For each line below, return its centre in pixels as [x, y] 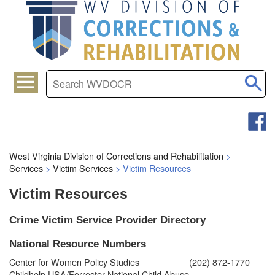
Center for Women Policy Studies [74, 261]
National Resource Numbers [78, 243]
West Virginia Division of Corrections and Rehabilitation [116, 155]
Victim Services [83, 168]
